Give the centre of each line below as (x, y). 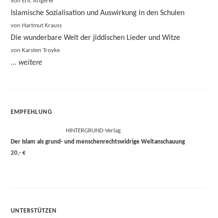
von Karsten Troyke (36, 50)
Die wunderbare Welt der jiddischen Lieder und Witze (96, 38)
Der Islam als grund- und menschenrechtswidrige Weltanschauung (98, 142)
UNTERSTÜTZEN (34, 211)
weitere (31, 63)
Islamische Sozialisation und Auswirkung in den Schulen (98, 13)
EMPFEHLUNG (32, 112)
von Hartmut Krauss (36, 26)
